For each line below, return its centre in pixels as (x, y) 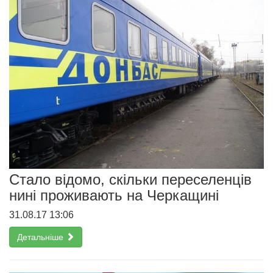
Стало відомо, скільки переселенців (130, 179)
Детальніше (41, 237)
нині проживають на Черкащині (114, 195)
